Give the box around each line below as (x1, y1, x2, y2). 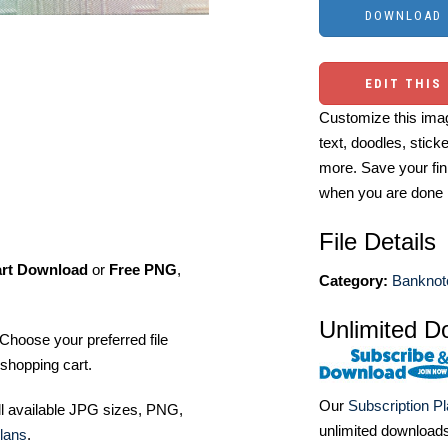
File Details (319, 228, 436, 255)
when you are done (319, 184, 443, 201)
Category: (319, 272, 388, 289)
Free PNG (109, 260, 177, 278)
